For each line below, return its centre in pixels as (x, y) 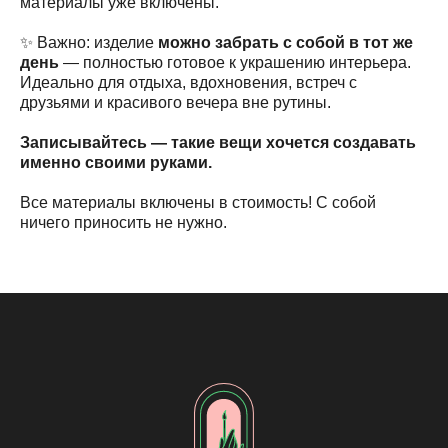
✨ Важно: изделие (89, 42)
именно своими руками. (116, 162)
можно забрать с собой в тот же (285, 42)
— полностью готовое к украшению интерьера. (235, 62)
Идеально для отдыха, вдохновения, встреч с (188, 82)
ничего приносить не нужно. (123, 222)
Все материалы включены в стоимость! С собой (198, 202)
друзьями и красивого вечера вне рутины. (175, 102)
